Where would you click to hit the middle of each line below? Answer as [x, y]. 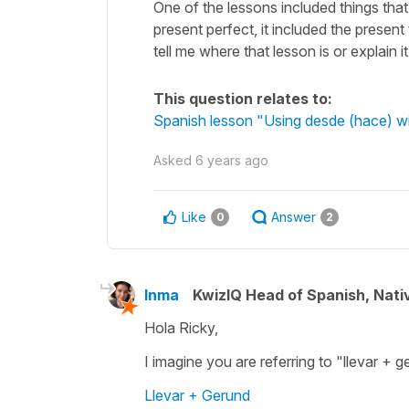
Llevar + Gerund [197, 395]
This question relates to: [243, 98]
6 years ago [232, 160]
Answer [294, 216]
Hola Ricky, [181, 327]
